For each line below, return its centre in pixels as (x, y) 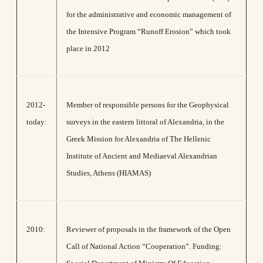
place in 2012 (88, 48)
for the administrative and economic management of (149, 14)
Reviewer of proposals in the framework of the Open (149, 229)
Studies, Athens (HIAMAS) (109, 173)
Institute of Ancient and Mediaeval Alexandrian (142, 156)
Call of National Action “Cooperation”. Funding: (144, 246)
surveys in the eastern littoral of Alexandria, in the (145, 122)
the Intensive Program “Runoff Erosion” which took (149, 31)
